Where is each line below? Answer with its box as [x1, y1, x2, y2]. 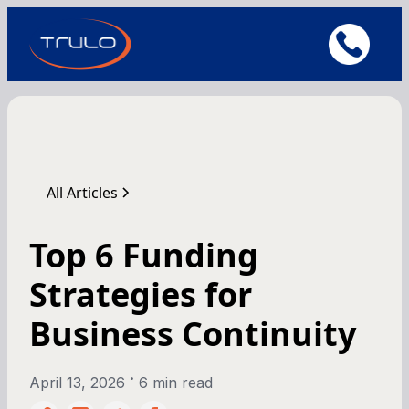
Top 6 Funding [29, 232, 258, 278]
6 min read [138, 372, 213, 392]
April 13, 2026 [29, 372, 125, 392]
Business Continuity [29, 310, 356, 356]
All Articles [47, 182, 119, 203]
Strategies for [29, 271, 252, 317]
